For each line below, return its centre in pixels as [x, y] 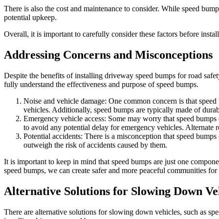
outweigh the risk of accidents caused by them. [95, 145]
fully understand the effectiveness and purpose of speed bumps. [101, 84]
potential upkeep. [30, 17]
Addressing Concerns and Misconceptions [108, 55]
